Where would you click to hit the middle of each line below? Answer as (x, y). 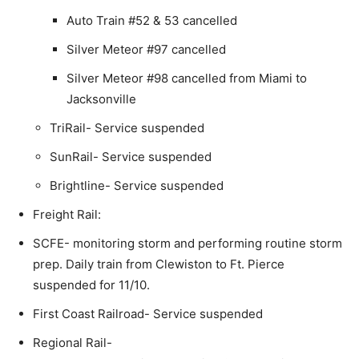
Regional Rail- (73, 342)
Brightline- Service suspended (137, 185)
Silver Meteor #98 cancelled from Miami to (187, 78)
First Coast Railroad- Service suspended (148, 313)
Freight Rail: (67, 214)
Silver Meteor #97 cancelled (146, 49)
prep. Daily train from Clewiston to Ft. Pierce (159, 264)
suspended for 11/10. (91, 284)
